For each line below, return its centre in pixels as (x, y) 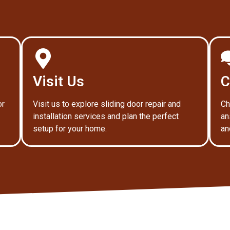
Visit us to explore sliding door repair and (107, 104)
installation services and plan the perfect (106, 116)
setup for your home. (70, 129)
